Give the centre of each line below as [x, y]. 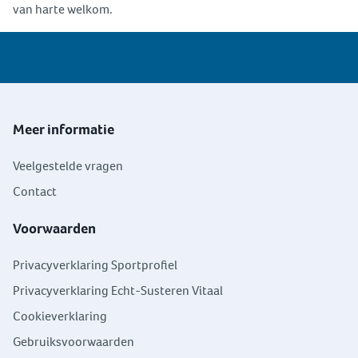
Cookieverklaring [60, 316]
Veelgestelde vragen [68, 166]
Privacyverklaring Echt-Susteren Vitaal [118, 291]
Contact [35, 192]
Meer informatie [64, 130]
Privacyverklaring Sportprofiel [95, 265]
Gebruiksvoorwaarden [74, 342]
